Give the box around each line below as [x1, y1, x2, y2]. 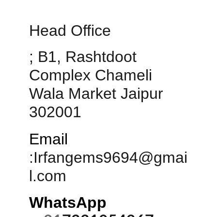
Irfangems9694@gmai [33, 149, 187, 166]
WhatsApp [29, 194, 111, 211]
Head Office [29, 22, 115, 39]
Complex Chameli [29, 66, 156, 84]
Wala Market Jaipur [29, 85, 168, 102]
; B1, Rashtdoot [29, 48, 141, 65]
